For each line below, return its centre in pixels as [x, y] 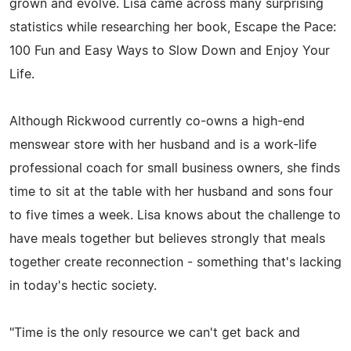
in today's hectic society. [83, 286]
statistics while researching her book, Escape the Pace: [173, 27]
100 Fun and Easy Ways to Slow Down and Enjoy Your [170, 51]
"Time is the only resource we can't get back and [155, 333]
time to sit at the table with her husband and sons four [171, 192]
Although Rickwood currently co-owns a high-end [157, 121]
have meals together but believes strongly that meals [167, 239]
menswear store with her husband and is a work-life [163, 145]
